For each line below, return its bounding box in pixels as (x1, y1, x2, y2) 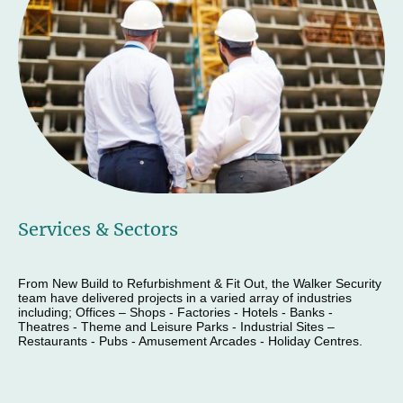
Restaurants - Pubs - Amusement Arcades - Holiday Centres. (18, 333, 366, 348)
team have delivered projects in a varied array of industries (18, 290, 352, 305)
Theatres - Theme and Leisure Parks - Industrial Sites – (18, 318, 335, 334)
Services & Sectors (18, 217, 178, 240)
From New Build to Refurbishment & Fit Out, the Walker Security (18, 275, 381, 291)
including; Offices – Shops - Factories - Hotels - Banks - (18, 304, 333, 319)
